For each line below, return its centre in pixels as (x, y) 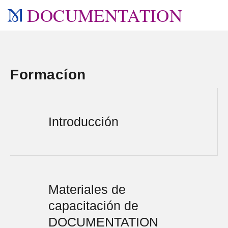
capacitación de (93, 206)
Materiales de (87, 189)
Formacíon (48, 75)
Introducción (83, 122)
